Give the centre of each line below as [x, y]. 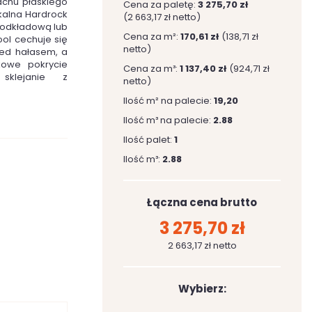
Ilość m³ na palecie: [168, 120]
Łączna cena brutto [202, 202]
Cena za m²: [152, 37]
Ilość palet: [149, 140]
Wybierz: [202, 289]
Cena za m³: [151, 69]
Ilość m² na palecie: [169, 101]
